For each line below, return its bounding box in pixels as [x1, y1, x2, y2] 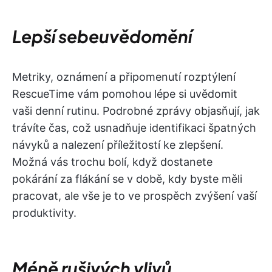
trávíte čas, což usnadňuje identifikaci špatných [12, 121, 256, 134]
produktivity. [12, 206, 76, 219]
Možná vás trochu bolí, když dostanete [12, 155, 212, 168]
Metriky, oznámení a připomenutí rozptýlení [12, 70, 236, 83]
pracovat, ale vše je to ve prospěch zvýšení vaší [12, 189, 257, 202]
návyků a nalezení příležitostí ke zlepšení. [12, 138, 223, 151]
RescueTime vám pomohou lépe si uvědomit [12, 87, 237, 100]
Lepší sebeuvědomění [12, 25, 192, 47]
